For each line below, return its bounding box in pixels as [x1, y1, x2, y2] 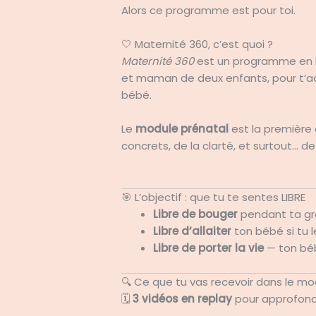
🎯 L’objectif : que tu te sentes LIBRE [121, 190, 306, 205]
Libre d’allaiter [153, 224, 232, 239]
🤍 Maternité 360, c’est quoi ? [121, 37, 274, 52]
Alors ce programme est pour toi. [121, 3, 296, 18]
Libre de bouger [153, 207, 238, 222]
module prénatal [135, 121, 229, 137]
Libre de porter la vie [153, 241, 265, 256]
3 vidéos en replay [133, 291, 233, 306]
